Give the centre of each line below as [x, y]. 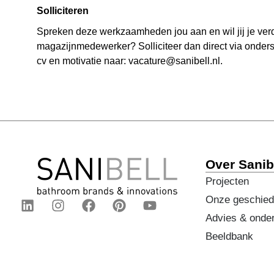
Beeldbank [230, 236]
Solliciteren [63, 11]
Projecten [228, 181]
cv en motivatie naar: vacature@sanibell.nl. [130, 61]
